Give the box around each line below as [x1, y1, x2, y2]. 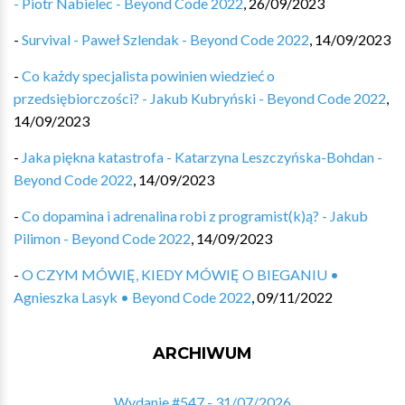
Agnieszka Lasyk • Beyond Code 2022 [14, 288, 251, 306]
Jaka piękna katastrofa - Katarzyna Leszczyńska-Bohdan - [22, 148, 382, 165]
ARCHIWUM [153, 344, 252, 363]
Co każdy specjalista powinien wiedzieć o [22, 67, 275, 84]
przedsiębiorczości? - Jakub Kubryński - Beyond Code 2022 [14, 89, 386, 107]
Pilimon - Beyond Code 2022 [14, 230, 191, 247]
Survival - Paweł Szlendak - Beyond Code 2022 [22, 31, 309, 48]
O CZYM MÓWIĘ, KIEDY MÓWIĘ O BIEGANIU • [22, 266, 339, 283]
